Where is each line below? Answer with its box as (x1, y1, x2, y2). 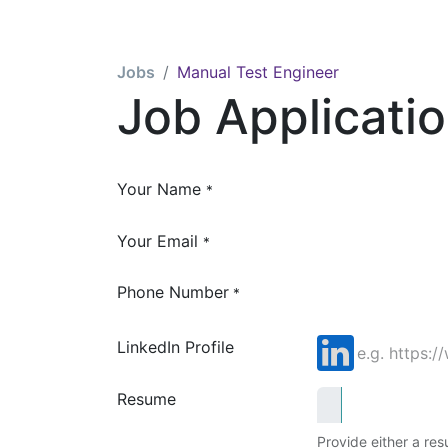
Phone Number (117, 282, 229, 302)
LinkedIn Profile (117, 337, 234, 357)
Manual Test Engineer (177, 62, 339, 82)
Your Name (117, 179, 201, 199)
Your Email (117, 231, 198, 251)
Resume (117, 389, 176, 409)
